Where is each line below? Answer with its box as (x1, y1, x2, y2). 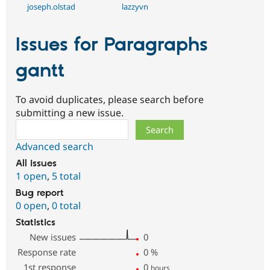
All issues (16, 158, 57, 170)
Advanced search (16, 140, 93, 154)
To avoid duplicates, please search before (16, 93, 204, 107)
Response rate (17, 246, 77, 259)
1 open (16, 169, 47, 183)
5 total (52, 169, 81, 183)
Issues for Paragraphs (16, 33, 208, 57)
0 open (16, 199, 47, 213)
